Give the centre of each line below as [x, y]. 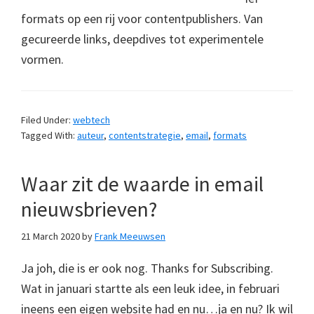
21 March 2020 [50, 236]
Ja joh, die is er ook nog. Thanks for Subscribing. [147, 268]
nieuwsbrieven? [89, 209]
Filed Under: [47, 120]
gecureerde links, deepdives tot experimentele [142, 39]
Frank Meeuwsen [130, 236]
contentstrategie [145, 135]
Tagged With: [49, 135]
